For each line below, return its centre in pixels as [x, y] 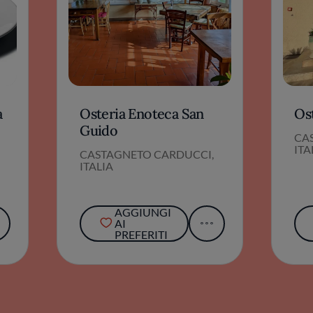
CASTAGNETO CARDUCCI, [147, 154]
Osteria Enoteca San [142, 113]
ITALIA [97, 166]
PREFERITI [141, 234]
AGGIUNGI [143, 212]
